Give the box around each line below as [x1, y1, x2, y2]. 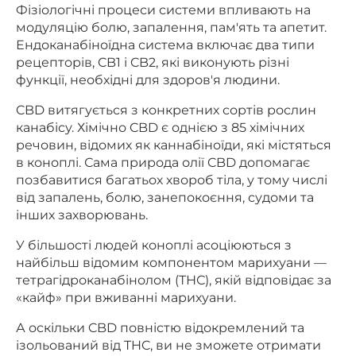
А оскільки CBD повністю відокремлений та [16, 320, 304, 335]
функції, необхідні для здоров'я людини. [16, 72, 280, 87]
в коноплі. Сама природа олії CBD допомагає [16, 155, 310, 170]
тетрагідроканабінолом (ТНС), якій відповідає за [16, 273, 331, 288]
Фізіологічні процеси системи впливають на [16, 2, 311, 17]
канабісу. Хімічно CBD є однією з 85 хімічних [16, 120, 304, 135]
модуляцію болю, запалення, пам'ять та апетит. [16, 20, 327, 35]
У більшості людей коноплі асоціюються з [16, 238, 292, 253]
